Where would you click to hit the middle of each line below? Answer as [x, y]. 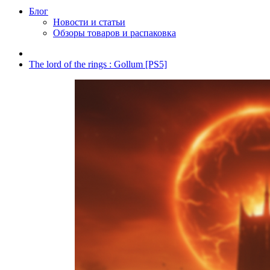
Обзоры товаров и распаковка [115, 33]
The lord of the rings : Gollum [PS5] [98, 64]
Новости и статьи [89, 22]
